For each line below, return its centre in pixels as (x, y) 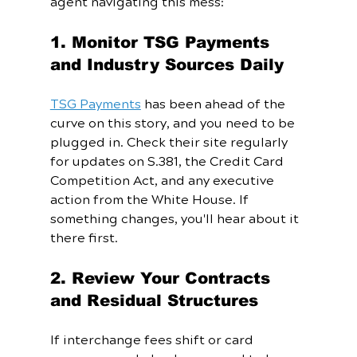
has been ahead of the (214, 105)
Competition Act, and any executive (163, 181)
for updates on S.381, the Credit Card (168, 162)
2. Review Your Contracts (163, 279)
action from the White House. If (151, 200)
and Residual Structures (154, 301)
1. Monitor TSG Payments (162, 43)
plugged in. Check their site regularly (170, 143)
